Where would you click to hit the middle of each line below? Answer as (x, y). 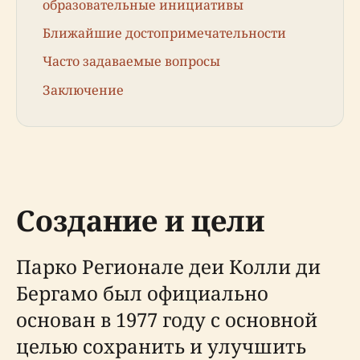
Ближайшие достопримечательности (164, 33)
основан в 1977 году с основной (167, 320)
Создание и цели (140, 221)
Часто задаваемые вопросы (131, 61)
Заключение (83, 90)
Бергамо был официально (142, 293)
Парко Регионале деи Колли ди (168, 267)
